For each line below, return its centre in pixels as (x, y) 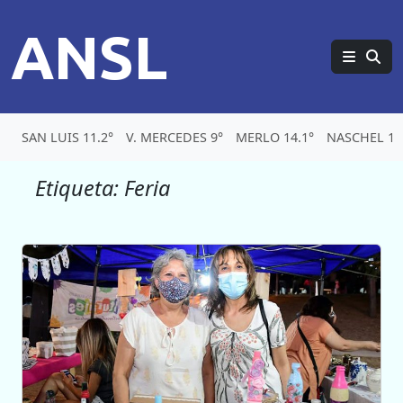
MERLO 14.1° (275, 137)
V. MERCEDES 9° (175, 137)
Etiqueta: (80, 188)
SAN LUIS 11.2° (67, 137)
